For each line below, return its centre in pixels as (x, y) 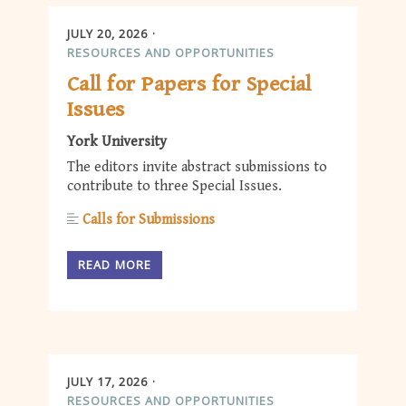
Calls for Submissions (149, 220)
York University (117, 142)
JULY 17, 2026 (107, 381)
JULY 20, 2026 (107, 33)
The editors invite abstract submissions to (197, 168)
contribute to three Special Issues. (174, 187)
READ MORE (115, 264)
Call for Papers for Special (189, 85)
